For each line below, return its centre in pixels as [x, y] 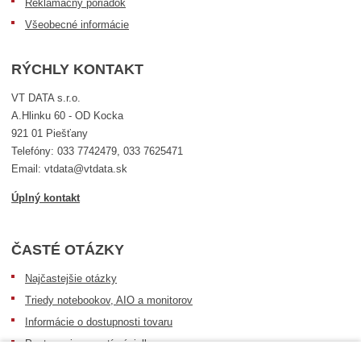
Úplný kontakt [46, 197]
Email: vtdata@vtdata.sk [70, 168]
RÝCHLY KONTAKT [78, 69]
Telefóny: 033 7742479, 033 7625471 [98, 151]
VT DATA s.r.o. [46, 98]
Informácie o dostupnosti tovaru [99, 322]
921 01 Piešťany [50, 133]
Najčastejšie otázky [71, 278]
